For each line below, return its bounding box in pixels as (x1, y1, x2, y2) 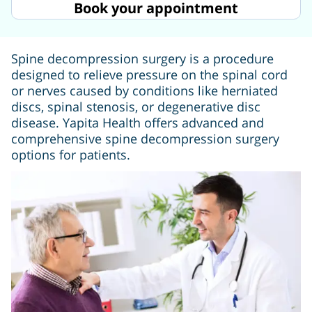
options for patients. (11, 146, 130, 164)
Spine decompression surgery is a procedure (11, 50, 274, 68)
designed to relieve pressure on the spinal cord (11, 66, 288, 84)
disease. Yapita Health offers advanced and (11, 114, 264, 132)
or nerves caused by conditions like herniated (11, 82, 278, 100)
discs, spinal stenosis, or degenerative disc (11, 98, 260, 116)
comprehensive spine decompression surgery (11, 130, 279, 148)
